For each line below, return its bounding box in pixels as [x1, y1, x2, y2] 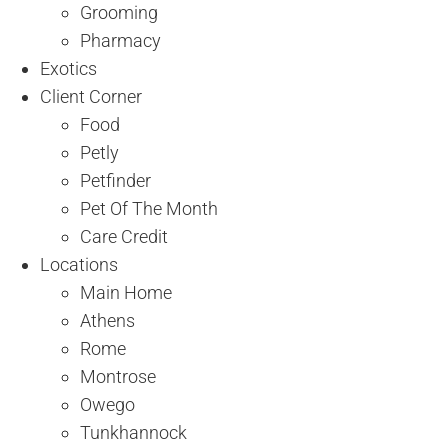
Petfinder [80, 169, 151, 191]
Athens [80, 309, 135, 331]
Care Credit [80, 225, 168, 247]
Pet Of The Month [80, 197, 218, 219]
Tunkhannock [80, 421, 187, 443]
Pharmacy [80, 29, 161, 51]
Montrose [80, 365, 156, 387]
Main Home [80, 281, 172, 303]
